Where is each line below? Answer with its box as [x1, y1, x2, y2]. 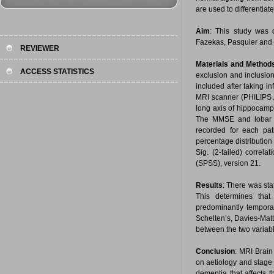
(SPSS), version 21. [196, 159, 261, 168]
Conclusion [196, 247, 235, 256]
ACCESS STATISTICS [20, 67, 94, 76]
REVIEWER [20, 44, 59, 53]
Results [196, 181, 223, 190]
